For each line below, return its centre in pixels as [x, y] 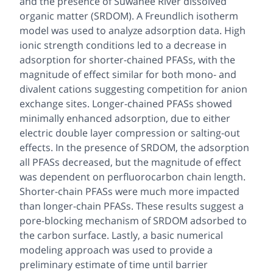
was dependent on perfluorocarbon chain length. [133, 176]
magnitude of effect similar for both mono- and [128, 74]
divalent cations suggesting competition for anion [133, 89]
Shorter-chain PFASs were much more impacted [129, 191]
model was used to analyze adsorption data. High [133, 30]
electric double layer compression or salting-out [130, 133]
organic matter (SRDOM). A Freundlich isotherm [129, 16]
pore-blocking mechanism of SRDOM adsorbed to [133, 220]
